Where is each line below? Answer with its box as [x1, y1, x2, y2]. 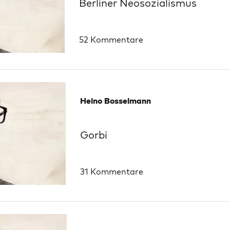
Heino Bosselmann [80, 95, 151, 106]
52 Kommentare [79, 34, 143, 45]
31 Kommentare [80, 166, 143, 177]
